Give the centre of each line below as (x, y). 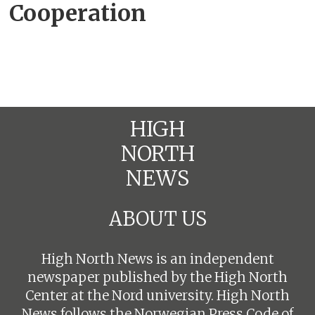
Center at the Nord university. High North (157, 295)
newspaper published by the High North (157, 277)
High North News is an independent (157, 259)
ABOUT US (157, 219)
